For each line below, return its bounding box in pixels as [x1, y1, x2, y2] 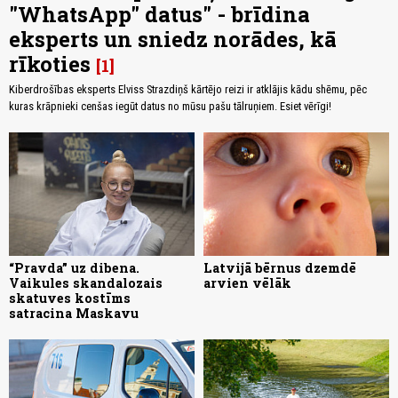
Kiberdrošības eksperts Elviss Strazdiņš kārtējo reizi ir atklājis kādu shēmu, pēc [9, 83, 367, 97]
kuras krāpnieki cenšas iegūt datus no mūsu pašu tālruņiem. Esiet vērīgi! [9, 99, 331, 114]
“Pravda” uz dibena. [9, 259, 139, 277]
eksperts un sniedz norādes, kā [9, 25, 337, 54]
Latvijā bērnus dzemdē [203, 259, 356, 277]
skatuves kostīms [9, 290, 131, 307]
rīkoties [9, 50, 91, 79]
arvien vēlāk [203, 275, 291, 292]
